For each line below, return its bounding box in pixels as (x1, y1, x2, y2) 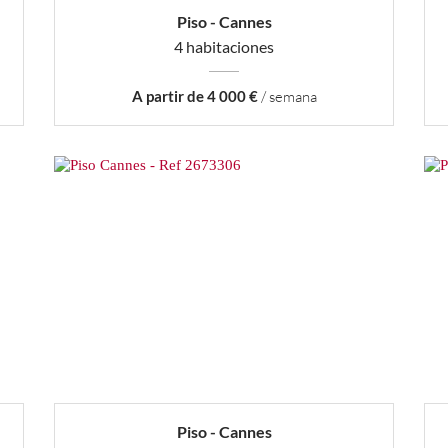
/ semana (257, 87, 317, 107)
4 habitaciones (174, 37, 274, 57)
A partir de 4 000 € (131, 87, 258, 106)
